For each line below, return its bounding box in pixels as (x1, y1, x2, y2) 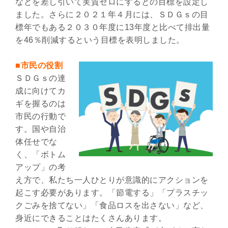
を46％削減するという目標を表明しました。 (15, 35, 185, 44)
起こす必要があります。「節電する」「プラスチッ (15, 188, 209, 197)
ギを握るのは (15, 99, 66, 108)
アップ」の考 (15, 162, 66, 172)
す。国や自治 (15, 124, 66, 133)
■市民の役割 (15, 61, 63, 70)
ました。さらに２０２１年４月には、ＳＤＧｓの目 (15, 10, 209, 19)
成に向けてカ (15, 86, 66, 95)
